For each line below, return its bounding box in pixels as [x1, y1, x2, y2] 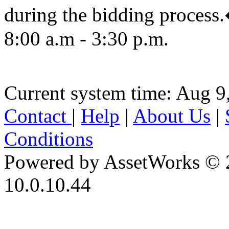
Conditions [4, 127, 93, 150]
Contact [4, 104, 72, 127]
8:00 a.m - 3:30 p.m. [4, 27, 169, 50]
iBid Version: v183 [4, 196, 156, 219]
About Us [133, 104, 211, 127]
